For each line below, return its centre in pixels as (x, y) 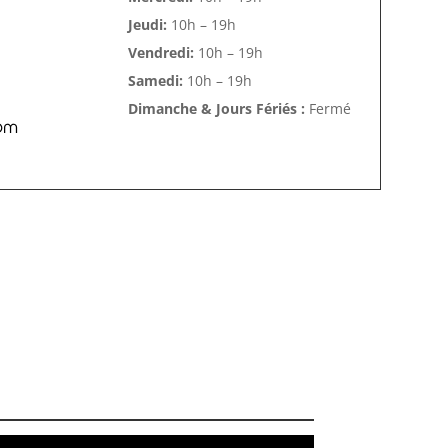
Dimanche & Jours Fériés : (218, 109)
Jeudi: (147, 25)
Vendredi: (160, 53)
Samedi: (155, 81)
